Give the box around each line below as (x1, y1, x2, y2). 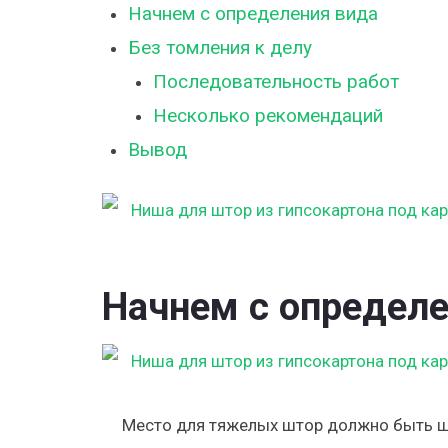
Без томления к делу (127, 36, 312, 59)
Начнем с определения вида (127, 2, 378, 25)
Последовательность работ (153, 70, 399, 93)
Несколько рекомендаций (153, 104, 383, 127)
